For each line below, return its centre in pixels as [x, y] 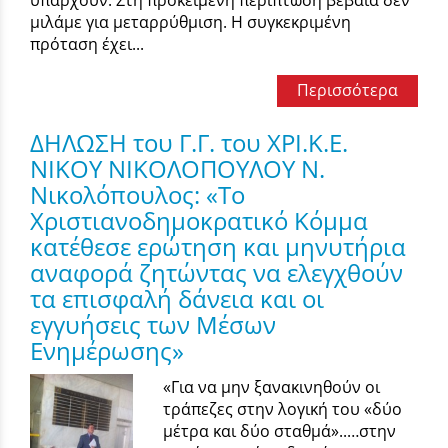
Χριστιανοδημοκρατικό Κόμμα [199, 220]
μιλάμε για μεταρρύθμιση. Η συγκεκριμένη [190, 21]
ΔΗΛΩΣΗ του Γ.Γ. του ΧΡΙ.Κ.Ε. [189, 142]
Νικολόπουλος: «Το [137, 194]
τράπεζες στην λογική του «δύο [283, 408]
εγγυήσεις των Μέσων [153, 324]
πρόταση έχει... [87, 43]
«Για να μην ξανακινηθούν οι [272, 386]
